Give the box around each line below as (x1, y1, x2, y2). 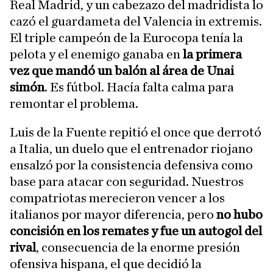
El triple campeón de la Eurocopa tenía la (10, 31, 243, 45)
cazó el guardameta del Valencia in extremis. (10, 15, 262, 29)
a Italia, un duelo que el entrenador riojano (10, 142, 253, 156)
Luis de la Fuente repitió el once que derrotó (10, 126, 261, 140)
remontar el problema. (10, 97, 138, 111)
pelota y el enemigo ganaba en (10, 48, 180, 62)
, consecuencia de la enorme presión (36, 241, 240, 255)
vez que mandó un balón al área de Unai (10, 64, 234, 78)
